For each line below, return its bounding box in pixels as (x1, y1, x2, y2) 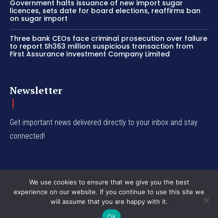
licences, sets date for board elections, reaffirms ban (10, 6, 200, 16)
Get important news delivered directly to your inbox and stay (10, 118, 198, 127)
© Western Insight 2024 (72, 196, 146, 206)
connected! (10, 131, 45, 141)
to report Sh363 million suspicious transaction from (10, 41, 193, 52)
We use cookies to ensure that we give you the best (29, 178, 189, 186)
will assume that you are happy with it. (50, 198, 168, 205)
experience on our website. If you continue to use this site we (14, 188, 204, 196)
